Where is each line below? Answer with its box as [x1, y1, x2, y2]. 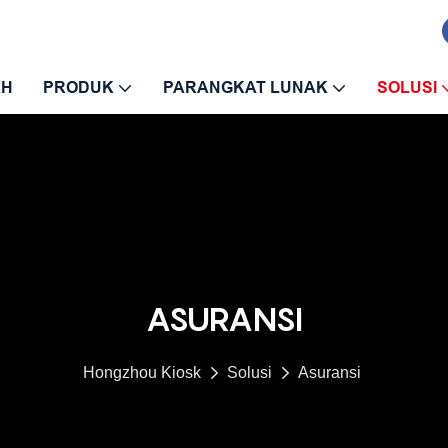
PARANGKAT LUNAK [163, 79, 328, 96]
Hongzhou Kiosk [82, 363, 201, 381]
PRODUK [43, 79, 114, 96]
